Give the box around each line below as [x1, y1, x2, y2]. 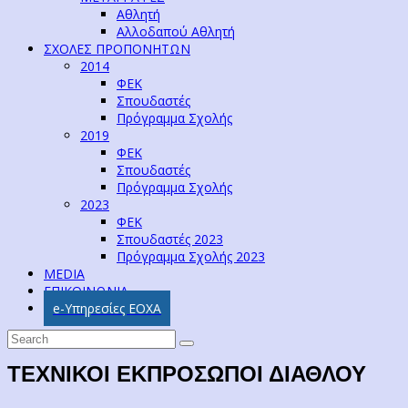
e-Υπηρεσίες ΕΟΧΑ [53, 299, 161, 317]
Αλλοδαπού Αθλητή [117, 22, 235, 40]
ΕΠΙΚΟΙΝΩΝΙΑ [44, 281, 128, 300]
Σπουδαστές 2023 [117, 229, 223, 248]
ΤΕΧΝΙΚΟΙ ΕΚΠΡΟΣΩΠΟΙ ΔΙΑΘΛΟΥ [7, 361, 366, 386]
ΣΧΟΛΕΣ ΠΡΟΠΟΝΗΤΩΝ [44, 39, 190, 57]
